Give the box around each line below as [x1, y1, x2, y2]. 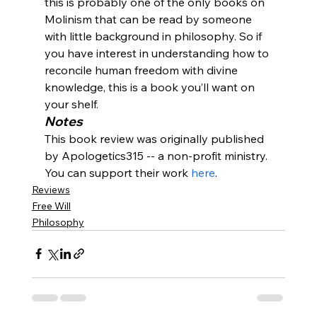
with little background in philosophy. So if [44, 28, 265, 43]
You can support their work [44, 165, 191, 180]
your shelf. [44, 96, 98, 111]
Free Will [31, 199, 71, 212]
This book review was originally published [44, 131, 267, 146]
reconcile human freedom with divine [44, 62, 241, 77]
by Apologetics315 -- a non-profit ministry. [44, 148, 270, 163]
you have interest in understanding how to [44, 45, 272, 60]
